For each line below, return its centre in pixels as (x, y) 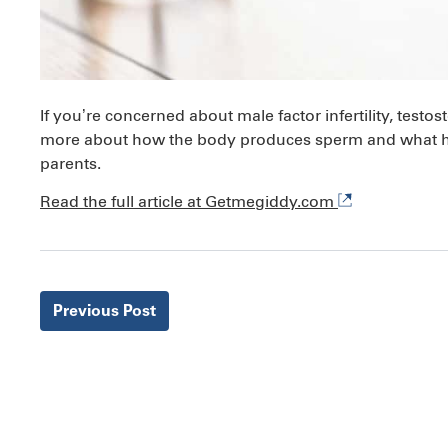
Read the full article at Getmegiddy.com (189, 201)
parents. (70, 163)
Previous (88, 312)
